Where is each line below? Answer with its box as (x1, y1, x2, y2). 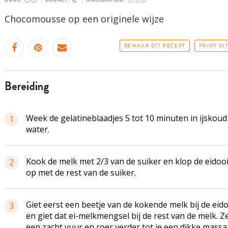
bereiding (11, 78, 49, 95)
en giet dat (25, 210, 69, 221)
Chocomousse (4, 13, 66, 25)
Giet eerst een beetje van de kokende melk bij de (25, 199, 212, 210)
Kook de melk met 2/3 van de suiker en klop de (25, 156, 205, 167)
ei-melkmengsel (68, 210, 129, 221)
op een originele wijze (65, 13, 164, 25)
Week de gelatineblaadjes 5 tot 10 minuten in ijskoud (25, 112, 227, 124)
